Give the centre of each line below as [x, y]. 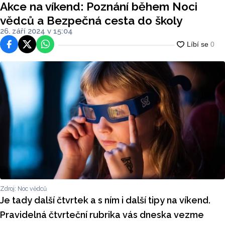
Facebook [22, 45]
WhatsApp [60, 45]
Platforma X [44, 45]
